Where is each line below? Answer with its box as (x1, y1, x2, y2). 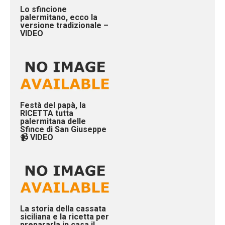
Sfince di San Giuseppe (20, 124, 106, 134)
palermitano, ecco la (20, 13, 97, 23)
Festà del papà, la (20, 100, 86, 110)
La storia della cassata (20, 203, 106, 213)
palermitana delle (20, 116, 86, 126)
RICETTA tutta (20, 108, 73, 118)
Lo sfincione (20, 5, 67, 15)
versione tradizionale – (20, 21, 108, 31)
